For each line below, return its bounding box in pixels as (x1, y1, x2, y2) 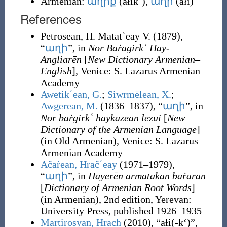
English (40, 65, 72, 77)
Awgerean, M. (40, 100, 98, 111)
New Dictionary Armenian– (87, 54, 200, 65)
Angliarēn (40, 54, 82, 65)
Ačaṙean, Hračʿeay (40, 159, 117, 170)
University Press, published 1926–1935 (40, 205, 202, 216)
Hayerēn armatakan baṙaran (88, 170, 206, 181)
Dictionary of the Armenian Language (40, 124, 197, 135)
